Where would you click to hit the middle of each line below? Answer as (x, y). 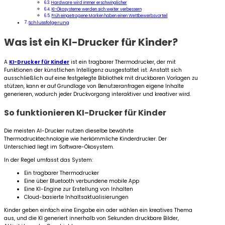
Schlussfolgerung (49, 23)
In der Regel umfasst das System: (48, 160)
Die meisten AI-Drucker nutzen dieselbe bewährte (69, 131)
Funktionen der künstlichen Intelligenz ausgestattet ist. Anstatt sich (93, 70)
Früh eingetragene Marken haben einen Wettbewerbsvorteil (109, 16)
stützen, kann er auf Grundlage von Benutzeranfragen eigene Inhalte (94, 86)
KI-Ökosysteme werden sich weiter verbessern (96, 9)
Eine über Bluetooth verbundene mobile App (82, 181)
